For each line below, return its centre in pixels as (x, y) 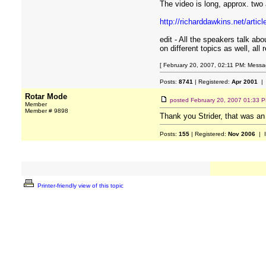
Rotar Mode (46, 96)
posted (180, 100)
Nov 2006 (242, 134)
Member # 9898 (47, 111)
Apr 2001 (245, 82)
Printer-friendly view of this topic (80, 186)
